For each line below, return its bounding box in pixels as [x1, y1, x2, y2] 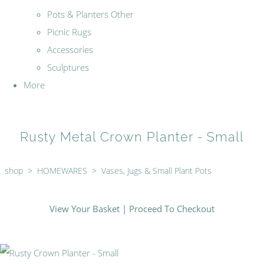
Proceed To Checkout [129, 203, 214, 215]
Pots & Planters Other [47, 8, 134, 21]
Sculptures [47, 61, 89, 74]
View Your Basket [49, 203, 120, 215]
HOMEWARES [37, 165, 87, 177]
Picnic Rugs [47, 26, 91, 38]
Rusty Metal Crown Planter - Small [20, 130, 244, 145]
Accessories [47, 44, 93, 56]
